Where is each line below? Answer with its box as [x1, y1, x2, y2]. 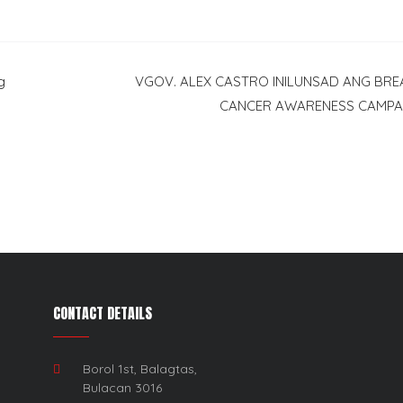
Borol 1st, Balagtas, [83, 361, 197, 378]
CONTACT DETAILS [53, 302, 152, 325]
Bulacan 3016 [83, 380, 162, 397]
